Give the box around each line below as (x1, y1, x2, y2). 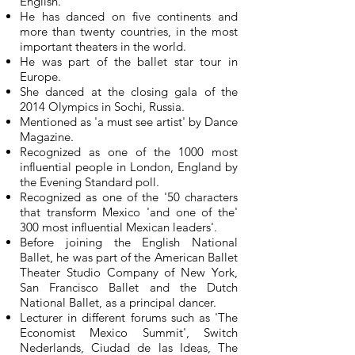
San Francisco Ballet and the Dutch (20, 280, 238, 295)
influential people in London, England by (20, 159, 238, 174)
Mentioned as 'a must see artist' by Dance (20, 114, 238, 129)
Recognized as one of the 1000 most (20, 144, 238, 159)
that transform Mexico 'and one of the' (20, 204, 238, 219)
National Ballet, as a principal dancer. (20, 295, 216, 310)
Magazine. (20, 129, 74, 144)
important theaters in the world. (20, 39, 186, 54)
